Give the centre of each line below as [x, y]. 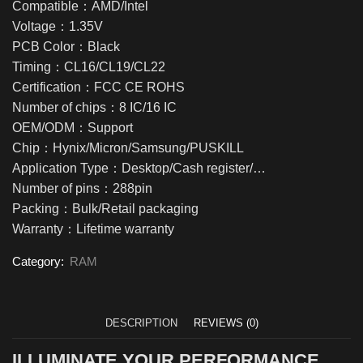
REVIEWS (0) [226, 322]
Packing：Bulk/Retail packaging [105, 208]
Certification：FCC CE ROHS [98, 87]
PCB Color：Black [66, 46]
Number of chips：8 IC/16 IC [94, 107]
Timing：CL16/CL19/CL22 [89, 66]
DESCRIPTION [141, 322]
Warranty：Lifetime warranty [93, 228]
